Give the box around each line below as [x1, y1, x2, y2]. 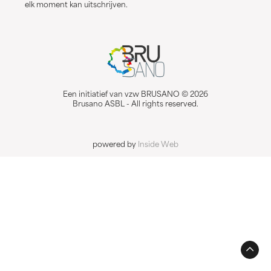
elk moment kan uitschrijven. [25, 1, 128, 9]
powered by [93, 141, 138, 149]
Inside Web [138, 141, 178, 149]
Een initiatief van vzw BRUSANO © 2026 [63, 91, 208, 99]
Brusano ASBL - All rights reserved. [73, 100, 198, 108]
